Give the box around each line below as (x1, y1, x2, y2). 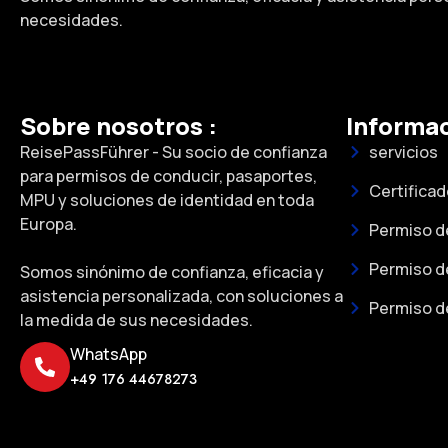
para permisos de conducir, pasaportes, (20, 165, 317, 188)
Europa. (20, 213, 77, 236)
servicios (368, 141, 438, 164)
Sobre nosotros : (20, 109, 217, 143)
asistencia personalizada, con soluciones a (20, 285, 343, 308)
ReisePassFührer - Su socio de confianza (20, 141, 327, 164)
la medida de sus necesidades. (20, 309, 253, 332)
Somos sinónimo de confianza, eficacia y (20, 261, 324, 284)
